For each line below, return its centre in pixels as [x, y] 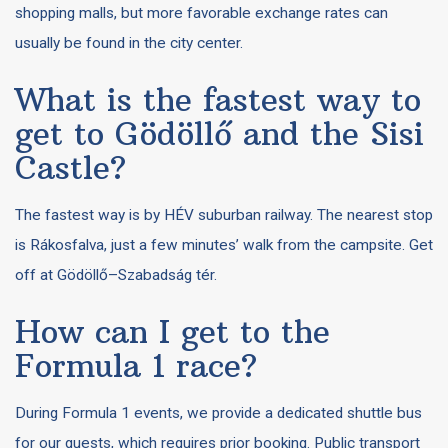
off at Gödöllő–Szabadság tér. [116, 275]
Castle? [70, 167]
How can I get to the [172, 331]
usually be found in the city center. [129, 43]
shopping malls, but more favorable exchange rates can [201, 13]
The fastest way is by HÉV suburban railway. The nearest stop [224, 215]
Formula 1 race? [136, 365]
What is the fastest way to [218, 99]
